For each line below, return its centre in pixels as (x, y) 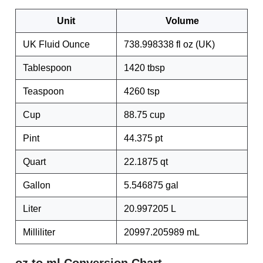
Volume (182, 21)
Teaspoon (43, 91)
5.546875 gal (151, 185)
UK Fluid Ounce (56, 44)
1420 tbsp (144, 68)
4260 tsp (142, 91)
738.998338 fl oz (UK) (169, 44)
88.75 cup (144, 115)
